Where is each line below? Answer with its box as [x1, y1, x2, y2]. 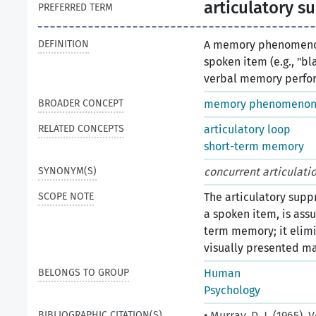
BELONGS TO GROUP [38, 267, 129, 279]
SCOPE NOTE [38, 190, 94, 202]
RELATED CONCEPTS [38, 123, 124, 135]
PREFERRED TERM [38, 1, 113, 13]
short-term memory [204, 140, 304, 153]
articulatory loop [204, 123, 291, 136]
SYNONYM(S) [38, 165, 97, 177]
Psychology [204, 284, 260, 297]
